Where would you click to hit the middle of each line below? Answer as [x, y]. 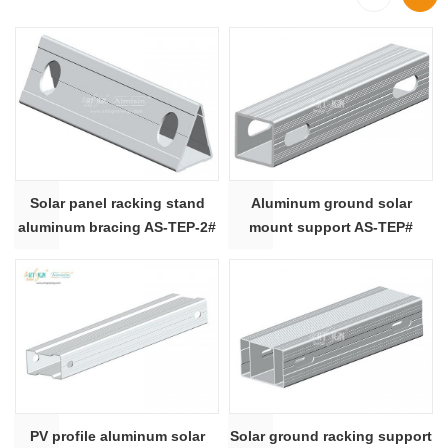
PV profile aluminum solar [117, 435]
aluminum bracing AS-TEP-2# [117, 227]
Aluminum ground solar [331, 203]
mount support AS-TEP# [331, 227]
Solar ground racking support [331, 435]
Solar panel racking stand [117, 203]
